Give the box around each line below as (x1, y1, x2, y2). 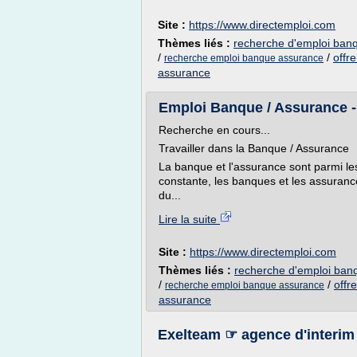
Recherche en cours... (159, 124, 270, 136)
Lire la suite (159, 213, 220, 226)
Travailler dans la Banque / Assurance (159, 142, 349, 155)
